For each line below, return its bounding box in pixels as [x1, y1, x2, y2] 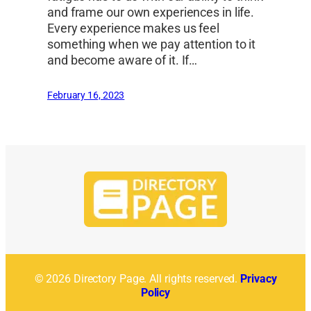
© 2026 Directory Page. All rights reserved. [34, 271, 241, 285]
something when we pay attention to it [47, 37, 256, 52]
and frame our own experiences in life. [47, 5, 255, 20]
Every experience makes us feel [47, 21, 219, 36]
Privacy [240, 271, 277, 285]
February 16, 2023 [47, 90, 125, 101]
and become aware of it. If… [47, 53, 198, 68]
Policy [140, 285, 171, 299]
